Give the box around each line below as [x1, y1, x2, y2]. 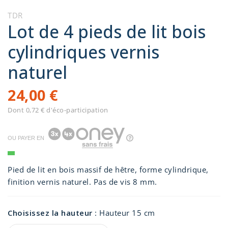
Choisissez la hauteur [8, 207, 93, 218]
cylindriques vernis [8, 40, 159, 64]
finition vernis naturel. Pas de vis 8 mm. [8, 176, 157, 187]
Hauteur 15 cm [99, 207, 155, 218]
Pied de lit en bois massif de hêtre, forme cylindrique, [8, 164, 209, 175]
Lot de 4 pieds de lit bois [8, 19, 206, 43]
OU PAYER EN [8, 135, 44, 141]
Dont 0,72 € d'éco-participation [8, 105, 108, 115]
